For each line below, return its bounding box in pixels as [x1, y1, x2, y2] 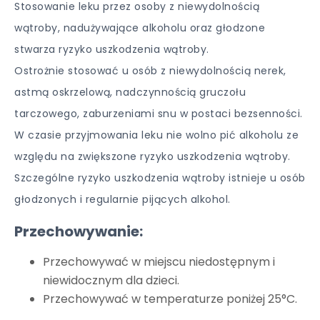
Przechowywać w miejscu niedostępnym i [43, 254, 275, 270]
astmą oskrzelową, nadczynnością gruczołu [14, 85, 246, 99]
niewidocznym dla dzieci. [43, 272, 179, 289]
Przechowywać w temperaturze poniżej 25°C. [43, 291, 297, 307]
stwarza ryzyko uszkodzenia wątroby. [14, 42, 209, 56]
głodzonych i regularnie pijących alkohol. [14, 192, 231, 206]
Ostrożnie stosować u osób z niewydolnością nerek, [14, 64, 286, 78]
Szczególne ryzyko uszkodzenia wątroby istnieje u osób [14, 171, 306, 185]
